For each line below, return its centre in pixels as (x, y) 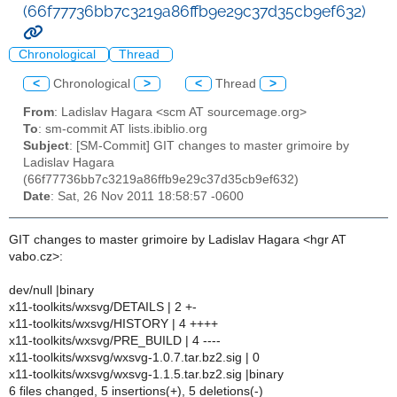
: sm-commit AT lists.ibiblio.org (123, 129)
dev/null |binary (51, 290)
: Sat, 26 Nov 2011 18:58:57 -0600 (147, 197)
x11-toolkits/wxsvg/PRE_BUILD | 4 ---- (115, 340)
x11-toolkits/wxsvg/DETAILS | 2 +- (103, 307)
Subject (46, 146)
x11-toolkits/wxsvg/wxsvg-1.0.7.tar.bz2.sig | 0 (134, 357)
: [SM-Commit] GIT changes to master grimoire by (209, 146)
